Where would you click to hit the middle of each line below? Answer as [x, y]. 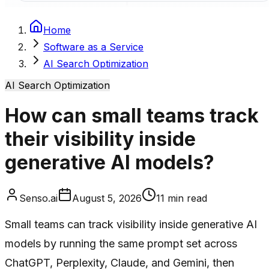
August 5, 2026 [107, 198]
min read [186, 198]
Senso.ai [38, 198]
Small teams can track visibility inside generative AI [131, 224]
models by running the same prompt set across [121, 243]
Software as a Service [93, 47]
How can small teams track [132, 116]
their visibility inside [100, 139]
